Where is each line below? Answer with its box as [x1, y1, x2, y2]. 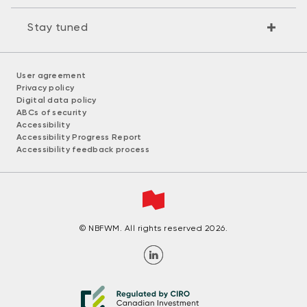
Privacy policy [16, 83, 75, 93]
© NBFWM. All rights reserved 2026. [79, 223, 228, 234]
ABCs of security [16, 108, 86, 118]
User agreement [16, 71, 86, 81]
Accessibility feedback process [16, 145, 149, 155]
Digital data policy [16, 95, 97, 106]
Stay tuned [27, 21, 88, 34]
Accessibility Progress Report [16, 132, 142, 143]
